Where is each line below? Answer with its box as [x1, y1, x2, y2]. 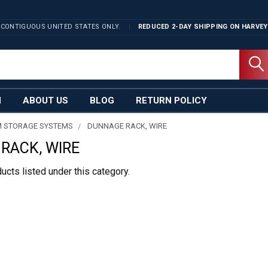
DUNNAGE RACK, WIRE [87, 121, 167, 130]
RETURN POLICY [136, 95, 207, 106]
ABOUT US [23, 95, 68, 106]
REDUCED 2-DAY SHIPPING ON [138, 23, 240, 31]
